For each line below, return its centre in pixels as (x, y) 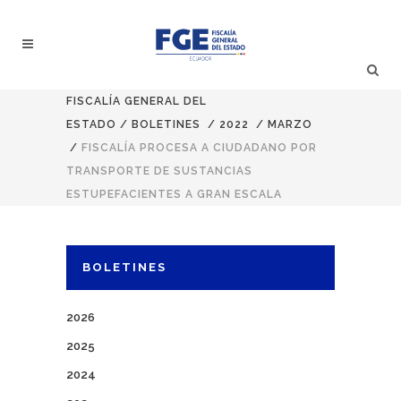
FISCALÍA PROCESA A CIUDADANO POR (199, 148)
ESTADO (91, 124)
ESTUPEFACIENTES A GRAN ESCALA (174, 194)
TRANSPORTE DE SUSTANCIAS (159, 171)
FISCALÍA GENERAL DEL (137, 101)
